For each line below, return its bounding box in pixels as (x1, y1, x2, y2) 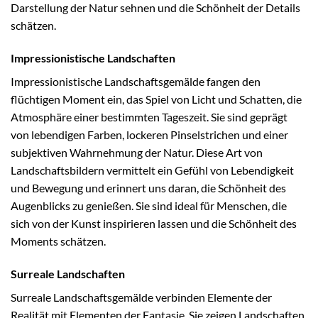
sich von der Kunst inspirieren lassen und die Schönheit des (11, 216, 297, 231)
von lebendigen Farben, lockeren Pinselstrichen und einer (11, 128, 288, 142)
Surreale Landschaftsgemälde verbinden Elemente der (11, 290, 272, 305)
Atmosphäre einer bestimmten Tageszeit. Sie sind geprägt (11, 110, 287, 124)
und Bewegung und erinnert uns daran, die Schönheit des (11, 181, 286, 195)
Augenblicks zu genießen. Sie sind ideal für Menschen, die (11, 199, 287, 213)
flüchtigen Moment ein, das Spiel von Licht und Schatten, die (11, 92, 302, 106)
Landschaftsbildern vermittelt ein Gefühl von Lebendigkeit (11, 163, 294, 177)
